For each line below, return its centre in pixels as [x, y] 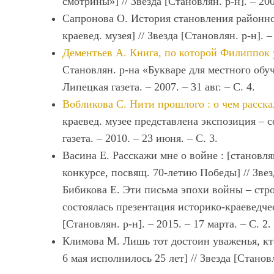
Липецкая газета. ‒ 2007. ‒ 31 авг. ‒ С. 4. [159, 87]
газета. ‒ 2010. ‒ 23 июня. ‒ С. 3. [140, 138]
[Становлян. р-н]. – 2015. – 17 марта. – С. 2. [167, 224]
